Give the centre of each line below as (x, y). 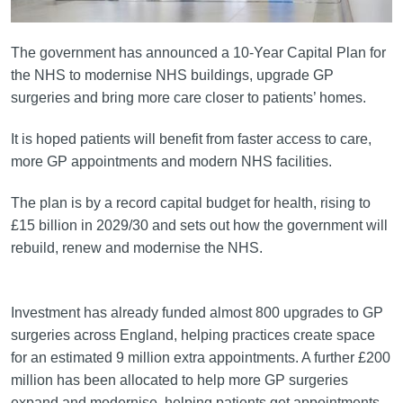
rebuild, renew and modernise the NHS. (136, 247)
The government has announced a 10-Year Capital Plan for (198, 52)
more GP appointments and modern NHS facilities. (171, 161)
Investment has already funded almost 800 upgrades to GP (197, 313)
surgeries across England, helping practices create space (193, 336)
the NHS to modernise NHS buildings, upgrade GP (172, 75)
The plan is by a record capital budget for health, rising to (190, 202)
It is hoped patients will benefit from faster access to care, (191, 139)
